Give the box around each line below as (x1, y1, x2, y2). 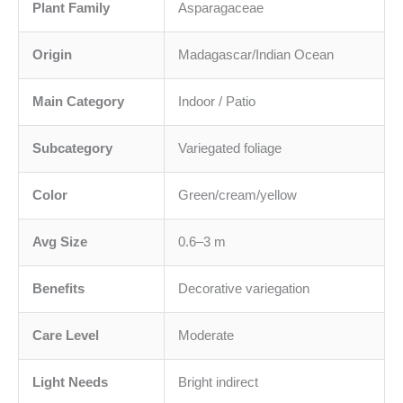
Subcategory (32, 141, 112, 157)
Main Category (32, 94, 124, 110)
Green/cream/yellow (178, 188, 297, 203)
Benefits (32, 282, 85, 297)
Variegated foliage (178, 141, 282, 157)
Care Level (32, 328, 99, 344)
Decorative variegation (178, 282, 309, 297)
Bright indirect (178, 375, 258, 390)
